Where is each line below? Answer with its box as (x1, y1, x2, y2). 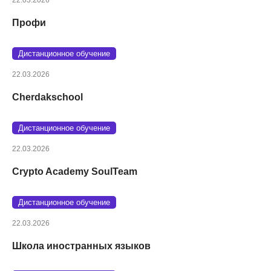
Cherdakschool (12, 91, 83, 102)
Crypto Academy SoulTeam (12, 166, 137, 177)
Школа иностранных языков (12, 240, 151, 251)
